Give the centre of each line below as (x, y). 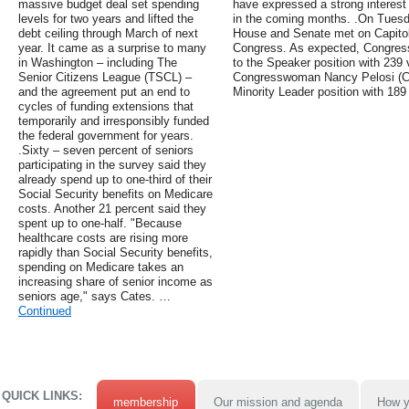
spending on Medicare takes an (101, 267)
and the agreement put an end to (104, 92)
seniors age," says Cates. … (94, 297)
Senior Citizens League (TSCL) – (105, 78)
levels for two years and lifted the (106, 19)
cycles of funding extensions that (106, 107)
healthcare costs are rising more (103, 238)
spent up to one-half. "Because (100, 224)
